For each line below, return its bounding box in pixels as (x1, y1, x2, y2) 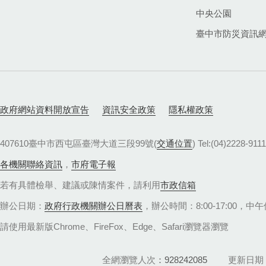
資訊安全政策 (102, 104, 156, 115)
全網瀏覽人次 (102, 254, 156, 265)
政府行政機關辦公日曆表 (45, 201, 142, 211)
